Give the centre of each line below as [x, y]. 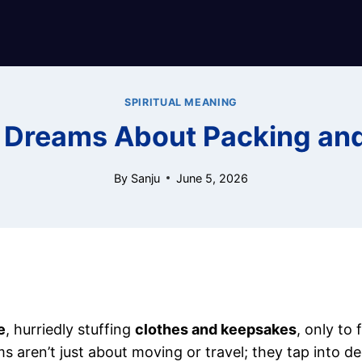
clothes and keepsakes [216, 329]
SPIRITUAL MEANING [181, 102]
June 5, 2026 [212, 178]
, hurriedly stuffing [70, 329]
